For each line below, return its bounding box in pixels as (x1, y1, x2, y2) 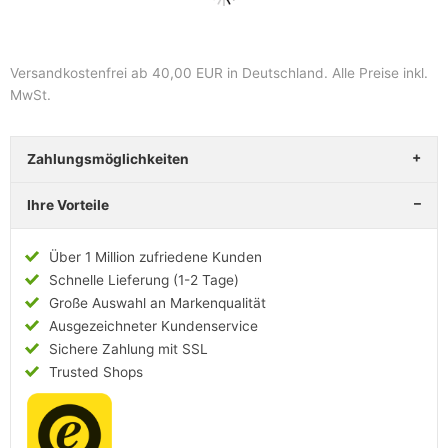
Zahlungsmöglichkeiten (27, 150, 189, 167)
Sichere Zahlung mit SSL (49, 340, 209, 357)
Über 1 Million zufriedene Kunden (49, 248, 263, 265)
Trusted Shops (49, 363, 144, 380)
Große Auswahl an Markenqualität (49, 294, 267, 311)
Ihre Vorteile (27, 196, 109, 213)
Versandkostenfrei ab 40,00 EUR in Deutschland (10, 65, 324, 82)
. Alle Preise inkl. (324, 65, 428, 82)
